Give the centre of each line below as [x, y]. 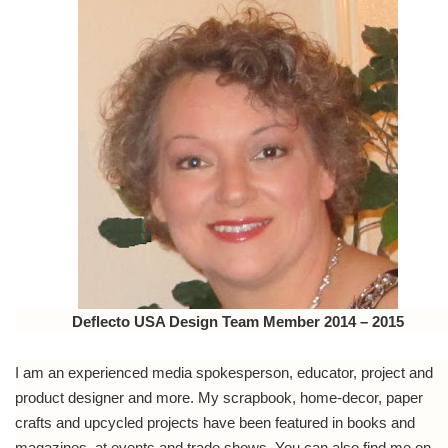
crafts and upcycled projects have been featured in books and [215, 422]
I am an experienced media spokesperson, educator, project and [224, 372]
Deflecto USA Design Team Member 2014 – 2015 [238, 321]
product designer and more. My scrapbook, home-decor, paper [219, 397]
